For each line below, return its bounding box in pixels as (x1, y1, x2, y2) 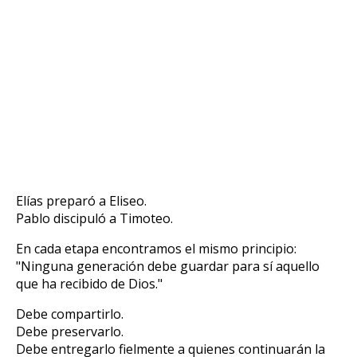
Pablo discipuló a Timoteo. (16, 209, 173, 227)
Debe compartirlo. (16, 304, 124, 323)
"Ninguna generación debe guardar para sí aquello (16, 257, 320, 275)
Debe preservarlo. (16, 322, 124, 340)
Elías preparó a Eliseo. (16, 191, 147, 210)
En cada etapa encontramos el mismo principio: (16, 239, 296, 257)
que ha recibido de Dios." (16, 274, 163, 292)
